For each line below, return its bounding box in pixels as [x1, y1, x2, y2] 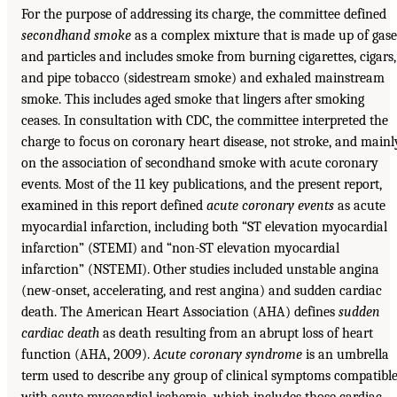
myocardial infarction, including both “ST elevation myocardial [21, 218, 387, 235]
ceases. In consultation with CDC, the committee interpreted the [21, 112, 388, 128]
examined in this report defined [21, 197, 206, 214]
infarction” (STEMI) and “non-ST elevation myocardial [21, 239, 339, 256]
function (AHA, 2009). [21, 346, 153, 362]
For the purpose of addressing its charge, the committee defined [21, 5, 386, 22]
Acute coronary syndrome [153, 346, 302, 362]
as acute [334, 197, 385, 214]
